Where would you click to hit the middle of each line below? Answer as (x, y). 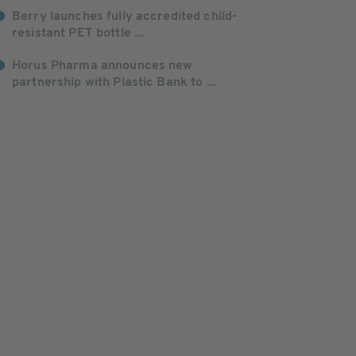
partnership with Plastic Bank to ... (114, 83)
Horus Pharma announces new (103, 66)
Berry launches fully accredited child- (125, 17)
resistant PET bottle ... (78, 33)
